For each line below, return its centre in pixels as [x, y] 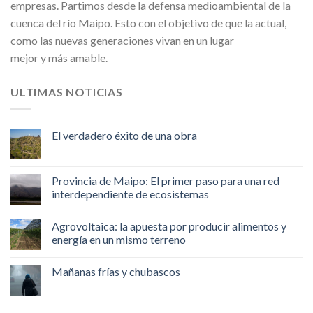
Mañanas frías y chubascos [116, 271]
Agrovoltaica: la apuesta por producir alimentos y [169, 226]
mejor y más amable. [59, 58]
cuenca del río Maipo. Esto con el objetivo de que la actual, [148, 23]
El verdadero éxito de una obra [124, 135]
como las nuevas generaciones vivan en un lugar [122, 41]
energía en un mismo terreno [119, 239]
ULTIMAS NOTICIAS [67, 92]
